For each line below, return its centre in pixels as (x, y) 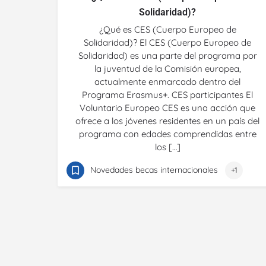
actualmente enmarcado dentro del (167, 82)
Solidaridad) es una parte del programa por (167, 56)
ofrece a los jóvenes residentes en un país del (167, 121)
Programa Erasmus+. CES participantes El (167, 95)
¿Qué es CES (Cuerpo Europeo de (167, 29)
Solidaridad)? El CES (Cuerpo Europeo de (167, 42)
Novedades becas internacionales (154, 170)
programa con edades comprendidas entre (167, 134)
